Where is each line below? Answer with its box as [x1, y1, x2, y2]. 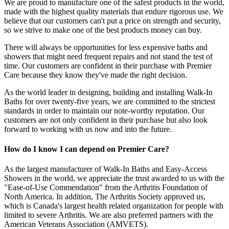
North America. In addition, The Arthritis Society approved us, [4, 192, 205, 201]
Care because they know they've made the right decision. [4, 70, 187, 79]
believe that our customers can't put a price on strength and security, [4, 16, 221, 25]
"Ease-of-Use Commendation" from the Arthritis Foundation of [4, 183, 208, 192]
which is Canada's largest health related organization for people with [4, 201, 223, 211]
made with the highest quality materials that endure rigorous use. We [4, 7, 223, 16]
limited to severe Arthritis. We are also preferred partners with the [4, 211, 213, 220]
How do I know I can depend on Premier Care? [4, 144, 169, 153]
